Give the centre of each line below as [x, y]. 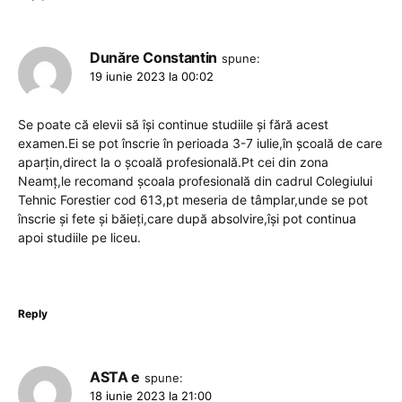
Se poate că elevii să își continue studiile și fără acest [173, 125]
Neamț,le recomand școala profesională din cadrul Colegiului [195, 181]
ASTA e [115, 377]
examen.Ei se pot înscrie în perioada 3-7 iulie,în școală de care [200, 144]
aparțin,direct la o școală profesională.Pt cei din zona [173, 162]
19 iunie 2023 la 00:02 [152, 77]
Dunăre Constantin [153, 58]
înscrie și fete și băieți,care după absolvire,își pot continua [187, 219]
